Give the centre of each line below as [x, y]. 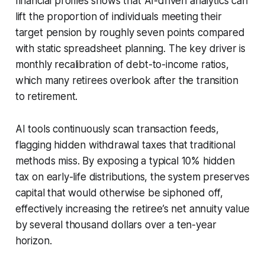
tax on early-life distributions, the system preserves [132, 177]
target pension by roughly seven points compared [130, 32]
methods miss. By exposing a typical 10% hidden [125, 161]
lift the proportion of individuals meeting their [118, 16]
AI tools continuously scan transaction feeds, [117, 129]
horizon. [33, 240]
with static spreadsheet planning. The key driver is [130, 48]
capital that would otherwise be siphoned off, [119, 193]
